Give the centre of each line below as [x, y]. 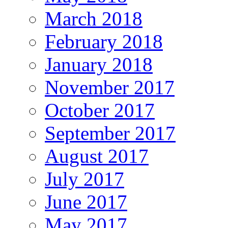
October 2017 [100, 110]
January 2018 [99, 65]
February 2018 [104, 42]
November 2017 [110, 88]
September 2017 [110, 133]
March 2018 [94, 19]
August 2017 [97, 156]
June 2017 [86, 202]
